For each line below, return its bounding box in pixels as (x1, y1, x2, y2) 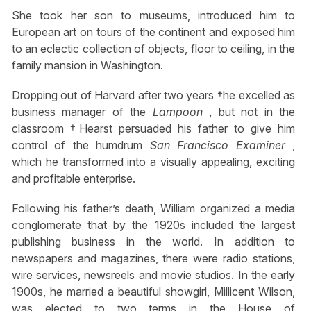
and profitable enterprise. (11, 171, 135, 185)
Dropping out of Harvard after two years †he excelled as (11, 87, 296, 102)
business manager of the (11, 104, 153, 119)
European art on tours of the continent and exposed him (11, 24, 296, 39)
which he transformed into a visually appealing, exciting (11, 154, 296, 169)
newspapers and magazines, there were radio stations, (11, 251, 296, 266)
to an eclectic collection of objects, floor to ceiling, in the (11, 41, 296, 56)
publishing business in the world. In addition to (11, 235, 296, 249)
